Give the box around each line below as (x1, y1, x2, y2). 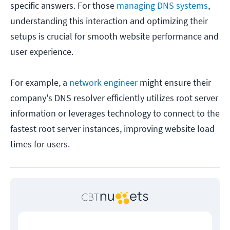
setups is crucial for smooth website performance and (10, 30, 219, 43)
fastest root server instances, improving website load (10, 123, 215, 135)
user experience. (10, 46, 75, 58)
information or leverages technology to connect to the (10, 107, 220, 120)
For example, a (10, 76, 69, 89)
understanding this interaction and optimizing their (10, 15, 208, 27)
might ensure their (138, 76, 211, 89)
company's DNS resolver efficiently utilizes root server (10, 92, 218, 104)
